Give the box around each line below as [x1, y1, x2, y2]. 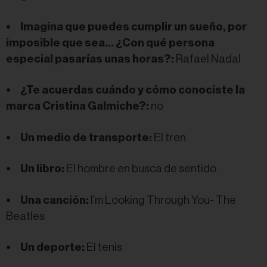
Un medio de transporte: [20, 132, 154, 143]
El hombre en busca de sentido [64, 163, 218, 175]
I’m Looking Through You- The [91, 194, 236, 206]
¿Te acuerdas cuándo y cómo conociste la [20, 85, 245, 96]
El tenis [86, 242, 124, 253]
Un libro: [20, 163, 64, 175]
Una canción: [20, 194, 91, 206]
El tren [154, 132, 188, 143]
